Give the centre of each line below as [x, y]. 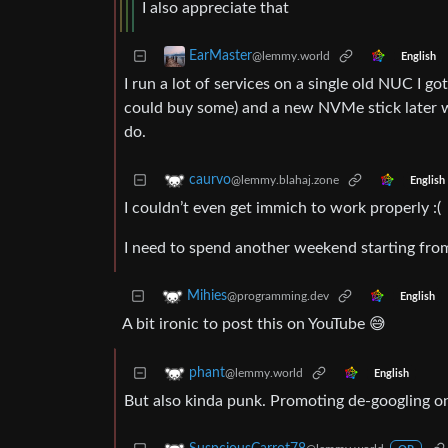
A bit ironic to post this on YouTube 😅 [254, 324]
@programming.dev [278, 296]
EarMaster [220, 56]
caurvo [210, 180]
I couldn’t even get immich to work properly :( [282, 208]
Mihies [207, 296]
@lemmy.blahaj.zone [285, 180]
